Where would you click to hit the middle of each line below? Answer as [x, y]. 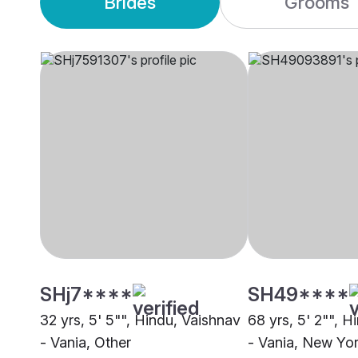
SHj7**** [86, 295]
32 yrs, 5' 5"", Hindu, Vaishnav [140, 320]
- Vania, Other [86, 343]
